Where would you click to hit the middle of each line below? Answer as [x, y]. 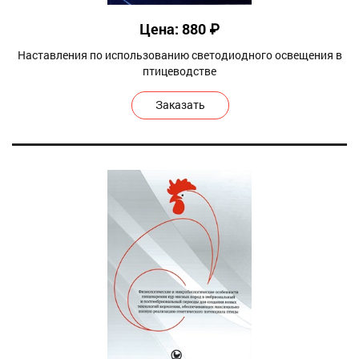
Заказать [180, 104]
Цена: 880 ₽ [179, 28]
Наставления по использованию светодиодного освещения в [179, 54]
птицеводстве [179, 71]
